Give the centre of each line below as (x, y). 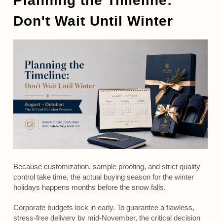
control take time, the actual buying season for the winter (103, 177)
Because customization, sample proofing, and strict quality (107, 167)
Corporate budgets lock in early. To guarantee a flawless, (104, 208)
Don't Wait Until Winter (93, 21)
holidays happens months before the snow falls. (89, 187)
